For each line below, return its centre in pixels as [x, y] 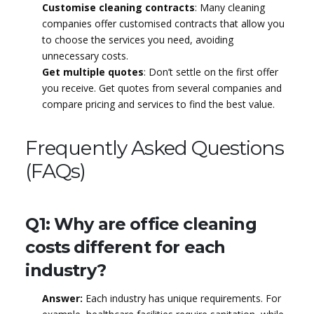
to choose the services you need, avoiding [137, 39]
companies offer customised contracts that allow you [163, 23]
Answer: [62, 298]
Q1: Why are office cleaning [141, 224]
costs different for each [125, 247]
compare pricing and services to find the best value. [158, 104]
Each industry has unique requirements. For [182, 298]
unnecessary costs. [85, 55]
